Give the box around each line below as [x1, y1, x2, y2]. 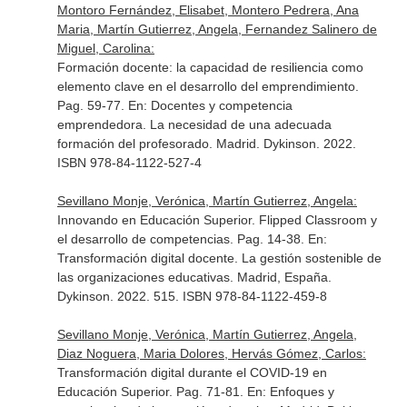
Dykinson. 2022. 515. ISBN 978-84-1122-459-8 [56, 289, 327, 303]
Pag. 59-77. [56, 98, 128, 113]
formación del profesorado [56, 136, 209, 151]
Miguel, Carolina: [56, 41, 154, 55]
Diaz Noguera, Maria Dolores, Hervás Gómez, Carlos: [56, 346, 366, 361]
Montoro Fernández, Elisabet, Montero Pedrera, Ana [56, 3, 359, 17]
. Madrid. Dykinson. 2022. [208, 136, 356, 151]
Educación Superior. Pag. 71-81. [56, 384, 247, 399]
